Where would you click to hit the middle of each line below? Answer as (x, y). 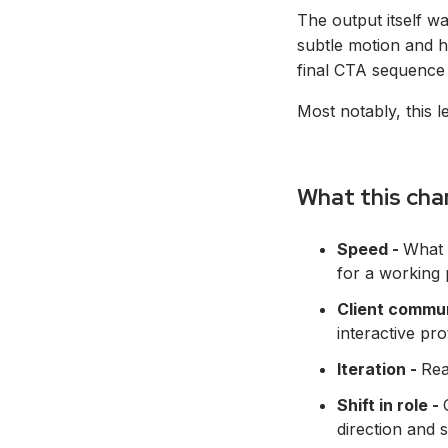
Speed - (370, 248)
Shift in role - (390, 404)
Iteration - (379, 368)
